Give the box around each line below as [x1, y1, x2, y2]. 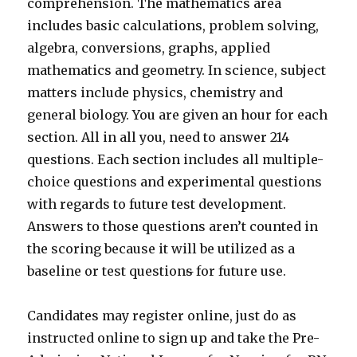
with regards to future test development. [27, 196, 287, 213]
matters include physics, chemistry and [27, 84, 284, 101]
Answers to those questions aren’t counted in [27, 218, 319, 235]
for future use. [193, 263, 287, 280]
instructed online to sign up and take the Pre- [27, 330, 320, 347]
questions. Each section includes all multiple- [27, 151, 324, 168]
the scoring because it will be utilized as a [27, 241, 296, 257]
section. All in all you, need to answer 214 [27, 129, 290, 146]
